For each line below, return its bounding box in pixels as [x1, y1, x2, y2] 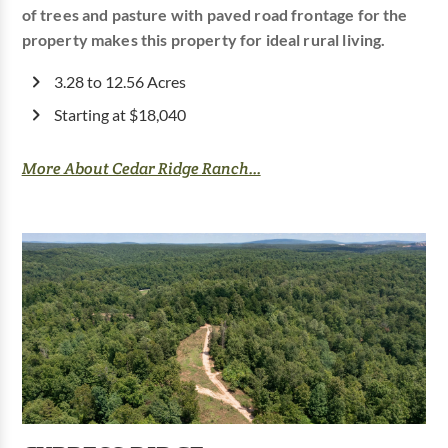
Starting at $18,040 [53, 105, 186, 124]
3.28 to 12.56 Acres [53, 72, 186, 91]
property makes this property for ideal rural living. [21, 30, 386, 49]
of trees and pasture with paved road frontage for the [21, 5, 408, 24]
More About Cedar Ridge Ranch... [21, 157, 261, 179]
